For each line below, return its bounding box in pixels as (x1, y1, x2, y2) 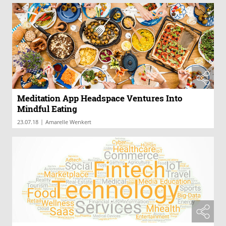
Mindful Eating (17, 102, 77, 115)
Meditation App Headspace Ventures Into (17, 92, 183, 104)
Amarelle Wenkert (45, 118, 91, 126)
